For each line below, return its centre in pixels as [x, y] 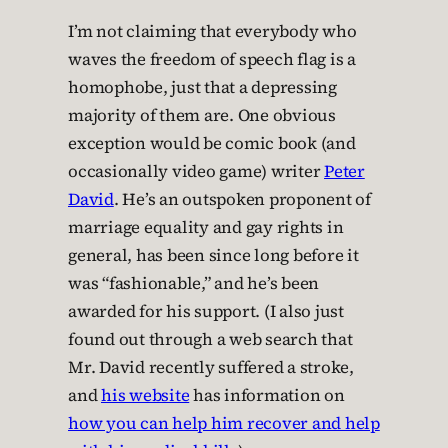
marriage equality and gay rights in [206, 228]
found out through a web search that [210, 340]
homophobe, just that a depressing [202, 88]
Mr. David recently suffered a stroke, [211, 368]
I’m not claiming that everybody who [212, 32]
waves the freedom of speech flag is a [212, 60]
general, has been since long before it [213, 256]
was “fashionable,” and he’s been [193, 284]
